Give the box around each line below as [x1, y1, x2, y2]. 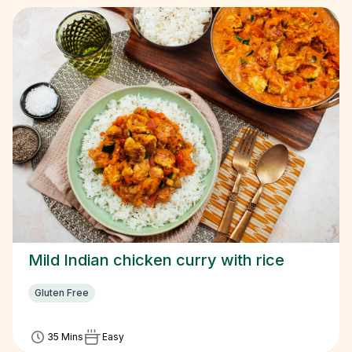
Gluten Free [35, 287, 89, 299]
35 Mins [47, 331, 83, 343]
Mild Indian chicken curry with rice [28, 251, 284, 269]
